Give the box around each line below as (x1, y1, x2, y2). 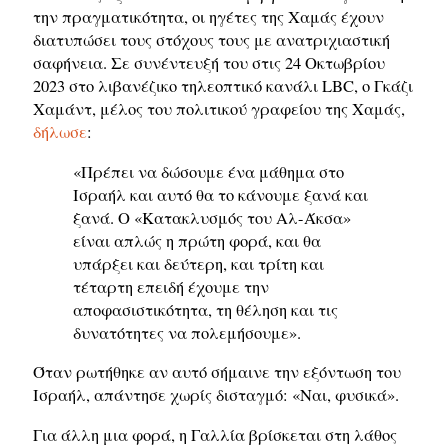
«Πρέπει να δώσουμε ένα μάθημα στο (73, 160, 344, 183)
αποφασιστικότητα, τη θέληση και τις (73, 298, 338, 321)
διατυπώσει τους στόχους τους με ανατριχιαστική (33, 29, 390, 52)
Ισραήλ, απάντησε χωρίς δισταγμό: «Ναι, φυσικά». (33, 384, 399, 407)
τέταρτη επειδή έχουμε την (73, 275, 269, 298)
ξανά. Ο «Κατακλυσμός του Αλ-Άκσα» (73, 206, 351, 229)
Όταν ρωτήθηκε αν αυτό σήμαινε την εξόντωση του (33, 361, 401, 384)
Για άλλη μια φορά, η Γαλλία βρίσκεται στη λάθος (33, 423, 397, 446)
